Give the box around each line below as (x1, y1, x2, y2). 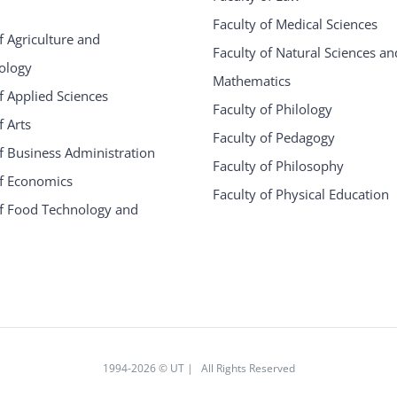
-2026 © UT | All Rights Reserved (127, 360, 295, 376)
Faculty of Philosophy (212, 156, 344, 175)
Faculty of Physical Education (212, 184, 389, 203)
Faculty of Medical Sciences (212, 14, 378, 33)
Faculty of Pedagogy (212, 128, 335, 146)
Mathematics (212, 71, 291, 90)
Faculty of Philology (212, 99, 332, 118)
